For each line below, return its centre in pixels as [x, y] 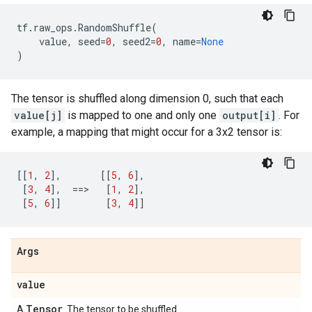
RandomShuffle [115, 28]
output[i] [249, 115]
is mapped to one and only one [142, 115]
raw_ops [53, 28]
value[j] [38, 115]
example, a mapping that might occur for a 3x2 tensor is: [147, 132]
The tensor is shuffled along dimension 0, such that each [147, 99]
